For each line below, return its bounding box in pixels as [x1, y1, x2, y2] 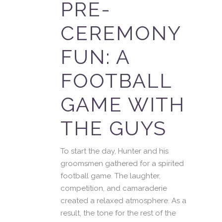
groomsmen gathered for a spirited [60, 159, 184, 168]
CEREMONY [60, 21, 181, 45]
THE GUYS [60, 116, 166, 140]
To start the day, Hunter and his [60, 147, 168, 156]
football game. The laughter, [60, 171, 161, 180]
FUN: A [60, 45, 130, 68]
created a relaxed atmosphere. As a [60, 196, 186, 205]
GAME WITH [60, 93, 185, 116]
